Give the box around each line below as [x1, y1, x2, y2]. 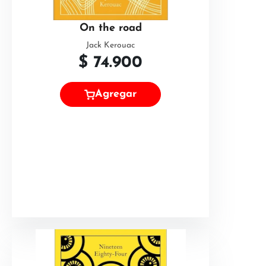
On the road [79, 23, 142, 34]
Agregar [95, 88, 137, 100]
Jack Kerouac [86, 41, 135, 50]
